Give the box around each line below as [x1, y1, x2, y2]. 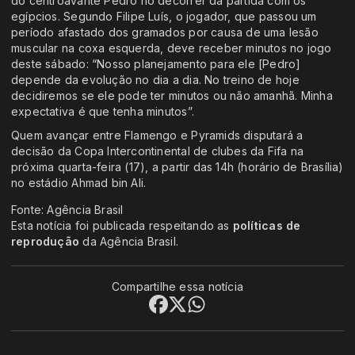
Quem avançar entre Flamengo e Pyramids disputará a [11, 128, 303, 143]
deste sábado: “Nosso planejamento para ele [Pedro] [11, 57, 301, 71]
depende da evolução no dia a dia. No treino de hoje [11, 73, 300, 87]
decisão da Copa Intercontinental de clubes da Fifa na [11, 144, 304, 158]
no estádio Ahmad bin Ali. [11, 176, 147, 190]
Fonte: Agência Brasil [11, 203, 124, 217]
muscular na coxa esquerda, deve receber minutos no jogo [11, 41, 332, 55]
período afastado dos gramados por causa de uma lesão [11, 25, 319, 40]
